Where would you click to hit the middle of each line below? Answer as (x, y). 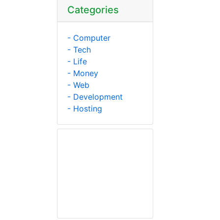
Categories (93, 10)
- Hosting (85, 108)
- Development (95, 96)
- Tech (79, 49)
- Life (77, 61)
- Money (83, 73)
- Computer (89, 38)
